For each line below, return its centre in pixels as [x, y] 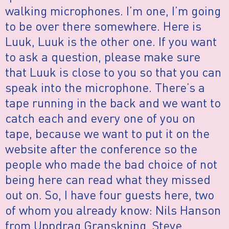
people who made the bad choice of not [111, 164]
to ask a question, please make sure [103, 57]
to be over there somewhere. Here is [103, 26]
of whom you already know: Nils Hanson [113, 210]
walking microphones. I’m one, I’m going [113, 11]
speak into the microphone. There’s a [105, 87]
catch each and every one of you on [100, 118]
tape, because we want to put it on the [107, 133]
